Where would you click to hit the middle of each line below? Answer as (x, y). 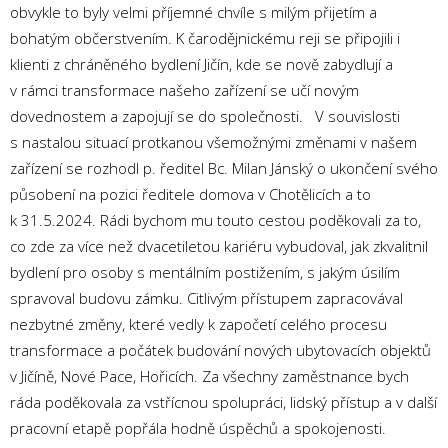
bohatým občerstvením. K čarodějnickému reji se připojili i (205, 38)
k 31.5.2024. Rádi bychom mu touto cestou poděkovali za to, (215, 220)
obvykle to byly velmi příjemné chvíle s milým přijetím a (193, 12)
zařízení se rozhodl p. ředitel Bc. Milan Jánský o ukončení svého (224, 168)
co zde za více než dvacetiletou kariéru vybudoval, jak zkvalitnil (219, 246)
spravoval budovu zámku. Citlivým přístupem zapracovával (206, 298)
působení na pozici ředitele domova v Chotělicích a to (190, 194)
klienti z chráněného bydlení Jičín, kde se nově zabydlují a (201, 64)
